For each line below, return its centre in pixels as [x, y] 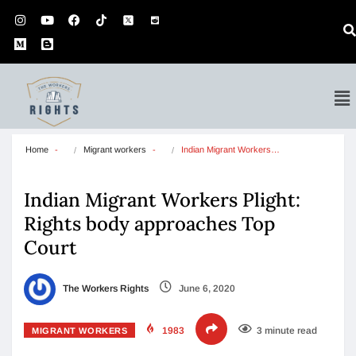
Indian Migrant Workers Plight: [162, 200]
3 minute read [287, 331]
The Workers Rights [104, 289]
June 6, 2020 [206, 289]
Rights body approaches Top [149, 224]
